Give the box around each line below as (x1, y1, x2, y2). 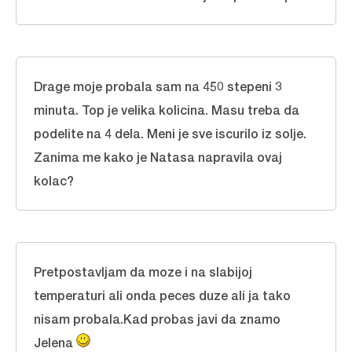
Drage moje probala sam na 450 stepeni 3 (34, 79, 282, 93)
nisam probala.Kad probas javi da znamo (34, 311, 280, 326)
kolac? (34, 173, 74, 188)
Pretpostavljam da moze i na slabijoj (34, 264, 252, 279)
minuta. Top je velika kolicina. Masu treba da (34, 102, 299, 117)
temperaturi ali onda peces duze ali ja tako (34, 288, 291, 302)
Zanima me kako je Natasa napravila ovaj (34, 149, 282, 164)
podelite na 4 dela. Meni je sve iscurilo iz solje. (34, 126, 306, 141)
